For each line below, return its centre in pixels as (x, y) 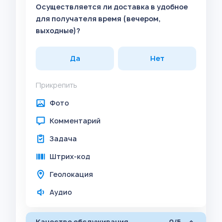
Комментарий (75, 121)
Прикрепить (56, 85)
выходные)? (58, 30)
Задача (63, 139)
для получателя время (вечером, (98, 19)
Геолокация (71, 174)
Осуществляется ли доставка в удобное (112, 7)
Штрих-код (70, 156)
